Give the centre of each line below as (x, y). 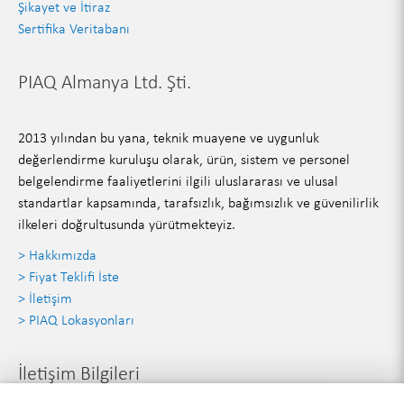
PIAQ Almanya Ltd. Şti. (104, 81)
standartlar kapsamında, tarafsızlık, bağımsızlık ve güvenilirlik (198, 202)
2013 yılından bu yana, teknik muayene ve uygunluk (168, 137)
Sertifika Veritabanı (73, 28)
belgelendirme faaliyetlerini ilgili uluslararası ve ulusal (178, 180)
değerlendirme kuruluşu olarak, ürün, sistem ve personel (184, 159)
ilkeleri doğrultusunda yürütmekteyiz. (126, 224)
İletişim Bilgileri (78, 372)
